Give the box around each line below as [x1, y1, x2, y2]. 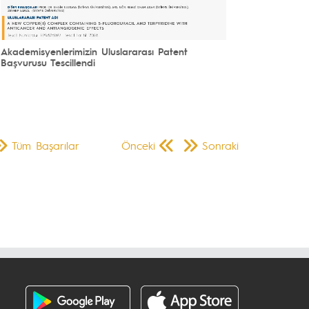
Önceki [121, 137, 155, 152]
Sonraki [202, 137, 239, 152]
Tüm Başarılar [12, 137, 79, 152]
